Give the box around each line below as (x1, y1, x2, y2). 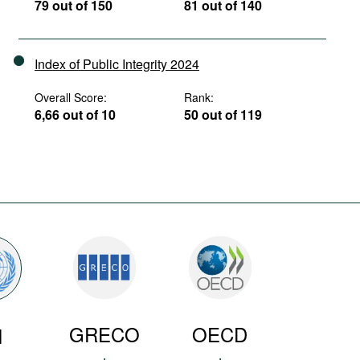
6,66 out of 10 (35, 105, 116, 124)
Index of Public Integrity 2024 (35, 55, 199, 73)
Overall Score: (35, 89, 107, 105)
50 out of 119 (184, 105, 263, 124)
